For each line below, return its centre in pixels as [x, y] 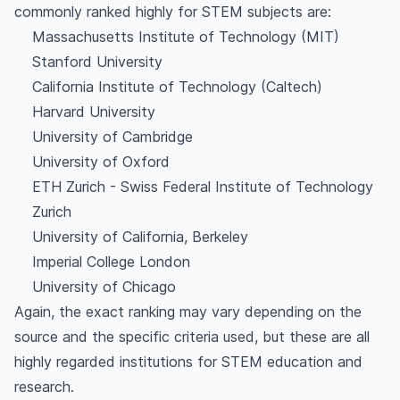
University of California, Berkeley [140, 237]
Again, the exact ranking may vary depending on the [188, 312]
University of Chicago [104, 287]
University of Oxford [101, 162]
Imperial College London [111, 262]
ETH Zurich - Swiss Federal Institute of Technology [203, 187]
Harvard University [94, 112]
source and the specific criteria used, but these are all [192, 337]
